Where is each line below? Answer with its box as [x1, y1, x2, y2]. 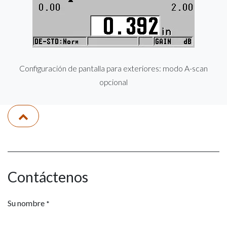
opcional [99, 77, 128, 87]
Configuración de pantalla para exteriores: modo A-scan [19, 63, 208, 73]
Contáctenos [8, 168, 88, 185]
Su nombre [8, 198, 45, 208]
